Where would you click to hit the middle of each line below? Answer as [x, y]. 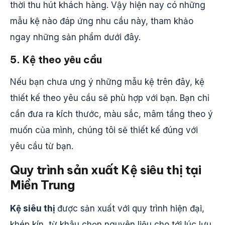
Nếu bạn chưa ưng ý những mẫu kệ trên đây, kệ [107, 82]
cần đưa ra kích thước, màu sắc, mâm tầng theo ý [111, 114]
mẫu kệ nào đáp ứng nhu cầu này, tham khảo [102, 21]
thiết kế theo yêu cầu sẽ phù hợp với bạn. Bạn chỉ [110, 98]
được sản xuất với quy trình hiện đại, [131, 208]
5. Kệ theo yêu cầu [56, 60]
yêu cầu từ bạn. [42, 146]
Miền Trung [42, 185]
